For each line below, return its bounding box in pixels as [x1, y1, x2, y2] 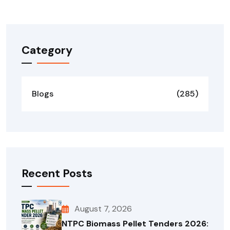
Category [22, 43, 72, 57]
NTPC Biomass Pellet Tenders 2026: [62, 218, 208, 229]
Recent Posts [22, 166, 92, 181]
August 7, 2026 [74, 203, 132, 214]
